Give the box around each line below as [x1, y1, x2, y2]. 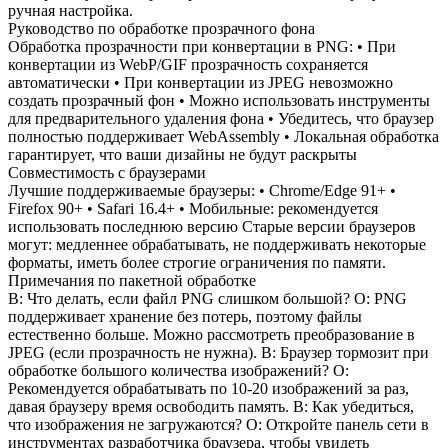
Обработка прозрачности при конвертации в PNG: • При [8, 37, 396, 55]
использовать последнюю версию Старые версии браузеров [8, 217, 416, 235]
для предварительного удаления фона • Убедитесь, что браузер [8, 109, 434, 127]
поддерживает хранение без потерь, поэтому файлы [8, 307, 362, 325]
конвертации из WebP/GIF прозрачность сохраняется [8, 55, 368, 73]
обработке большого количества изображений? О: [8, 361, 349, 379]
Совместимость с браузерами [8, 163, 206, 181]
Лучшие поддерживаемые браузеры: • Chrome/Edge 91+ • [8, 181, 396, 199]
